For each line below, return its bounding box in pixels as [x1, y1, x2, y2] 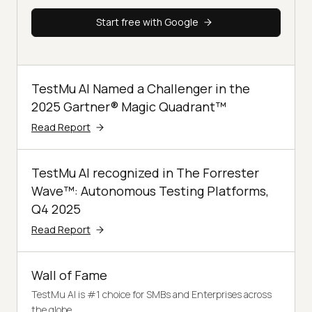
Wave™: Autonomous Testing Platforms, [31, 182, 269, 199]
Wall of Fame [31, 266, 107, 283]
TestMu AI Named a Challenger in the [31, 79, 250, 97]
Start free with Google [95, 15, 198, 29]
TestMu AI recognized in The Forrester [31, 164, 259, 181]
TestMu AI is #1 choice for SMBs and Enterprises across [31, 287, 272, 301]
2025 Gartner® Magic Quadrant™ [31, 97, 226, 115]
